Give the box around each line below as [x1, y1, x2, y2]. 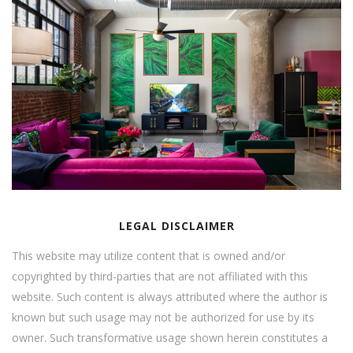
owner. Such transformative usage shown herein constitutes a [12, 329, 328, 345]
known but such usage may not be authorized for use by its [12, 309, 314, 325]
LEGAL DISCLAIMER [118, 217, 235, 233]
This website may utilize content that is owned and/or [12, 247, 285, 263]
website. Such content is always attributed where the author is [12, 288, 328, 304]
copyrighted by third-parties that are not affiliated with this [12, 268, 308, 284]
